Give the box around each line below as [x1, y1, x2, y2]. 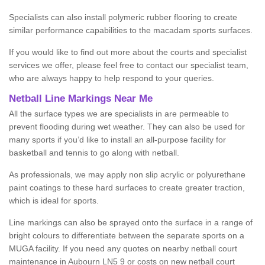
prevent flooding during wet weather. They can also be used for [9, 122, 245, 132]
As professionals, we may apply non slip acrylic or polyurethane [9, 170, 245, 180]
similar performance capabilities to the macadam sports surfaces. [9, 25, 253, 35]
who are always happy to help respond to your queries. [9, 73, 214, 83]
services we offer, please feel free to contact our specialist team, [9, 60, 248, 70]
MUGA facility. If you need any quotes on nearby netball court [9, 244, 237, 254]
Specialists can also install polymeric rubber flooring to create [9, 12, 237, 22]
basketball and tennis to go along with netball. [9, 148, 179, 158]
